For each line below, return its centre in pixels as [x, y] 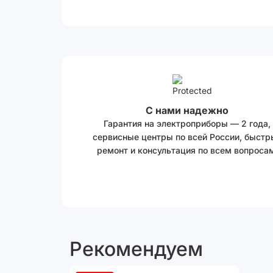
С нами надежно [187, 110]
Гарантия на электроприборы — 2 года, [187, 123]
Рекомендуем [136, 249]
